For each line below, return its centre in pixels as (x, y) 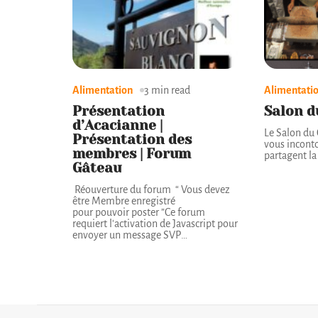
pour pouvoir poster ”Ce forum (139, 213)
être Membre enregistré (124, 201)
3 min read (167, 91)
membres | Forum (132, 154)
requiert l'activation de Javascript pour (155, 224)
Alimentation (103, 91)
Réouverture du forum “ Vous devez (151, 190)
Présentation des (132, 140)
